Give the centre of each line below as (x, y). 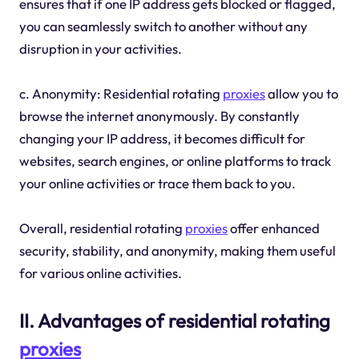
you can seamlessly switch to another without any (163, 26)
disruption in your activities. (100, 49)
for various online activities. (100, 273)
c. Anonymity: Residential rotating (121, 94)
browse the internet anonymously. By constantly (159, 116)
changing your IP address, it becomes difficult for (162, 139)
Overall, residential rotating (102, 228)
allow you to (301, 94)
